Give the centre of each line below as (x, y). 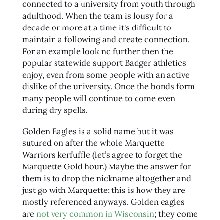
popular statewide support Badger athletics (104, 63)
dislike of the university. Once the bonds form (108, 86)
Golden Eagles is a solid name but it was (98, 131)
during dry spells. (55, 110)
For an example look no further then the (97, 51)
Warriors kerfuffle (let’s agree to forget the (102, 155)
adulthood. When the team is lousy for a (97, 15)
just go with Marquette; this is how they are (103, 190)
